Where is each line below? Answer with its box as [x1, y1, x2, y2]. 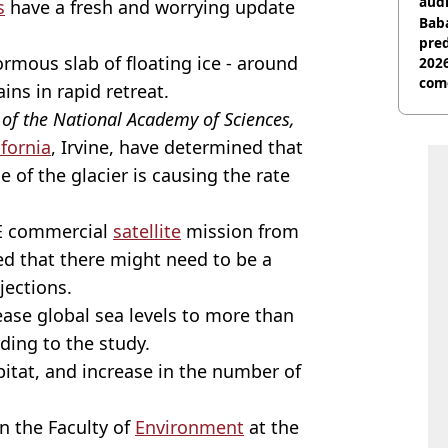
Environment [135, 414, 244, 439]
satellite [113, 218, 181, 243]
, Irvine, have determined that [51, 134, 303, 159]
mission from [181, 218, 299, 243]
